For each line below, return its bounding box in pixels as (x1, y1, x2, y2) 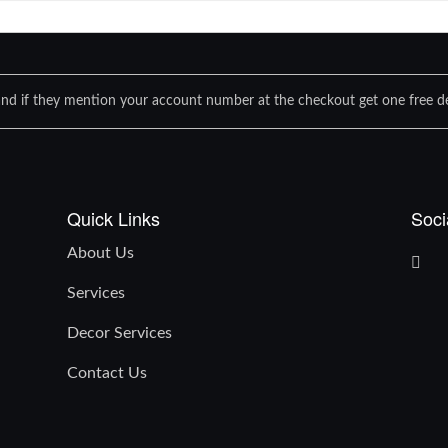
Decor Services (67, 324, 173, 341)
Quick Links (67, 204, 161, 231)
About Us (67, 244, 135, 261)
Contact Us (67, 364, 148, 381)
